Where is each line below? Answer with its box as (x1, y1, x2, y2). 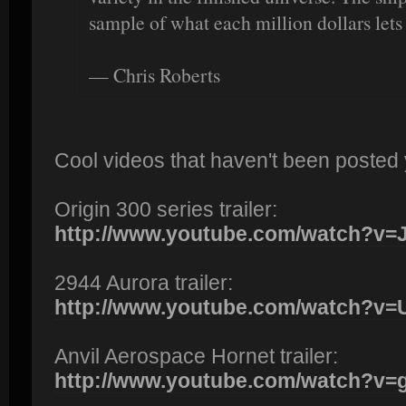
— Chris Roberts (89, 61, 220, 88)
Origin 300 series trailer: (54, 197, 277, 221)
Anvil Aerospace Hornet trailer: (54, 343, 338, 368)
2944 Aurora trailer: (54, 270, 233, 295)
